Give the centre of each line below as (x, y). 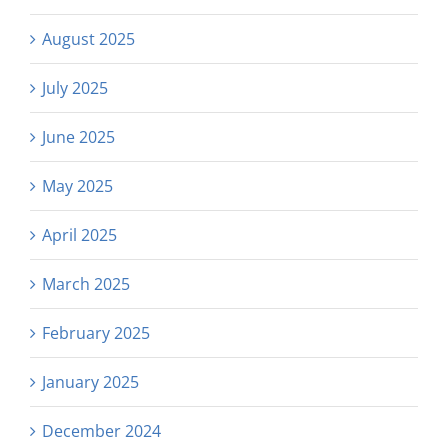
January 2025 (90, 381)
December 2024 (101, 430)
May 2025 (77, 185)
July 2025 (75, 87)
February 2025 (96, 332)
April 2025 (79, 234)
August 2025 (88, 38)
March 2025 (86, 283)
